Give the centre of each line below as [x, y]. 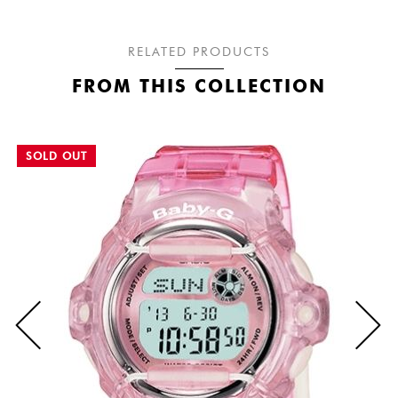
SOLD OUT [56, 155]
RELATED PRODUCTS [199, 52]
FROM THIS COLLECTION [199, 86]
